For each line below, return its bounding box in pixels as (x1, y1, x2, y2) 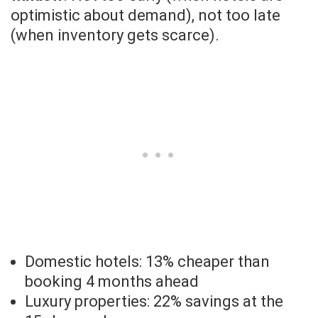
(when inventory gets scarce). (11, 26, 219, 45)
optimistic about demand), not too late (11, 6, 280, 25)
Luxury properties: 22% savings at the (25, 292, 283, 311)
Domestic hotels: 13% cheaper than (25, 253, 270, 271)
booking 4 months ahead (25, 273, 199, 291)
